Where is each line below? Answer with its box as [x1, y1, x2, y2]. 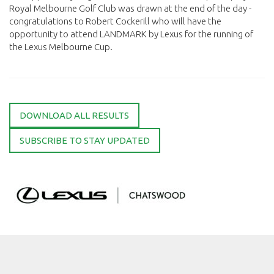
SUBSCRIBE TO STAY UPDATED [20, 135, 150, 146]
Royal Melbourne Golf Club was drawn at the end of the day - [9, 3, 251, 13]
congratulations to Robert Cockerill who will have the [9, 16, 221, 26]
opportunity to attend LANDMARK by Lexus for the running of [9, 29, 253, 39]
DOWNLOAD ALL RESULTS [20, 110, 129, 120]
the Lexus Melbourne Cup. [9, 42, 114, 52]
